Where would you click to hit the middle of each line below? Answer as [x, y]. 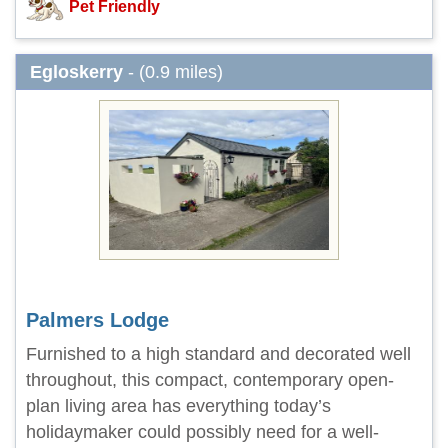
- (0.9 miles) [173, 72]
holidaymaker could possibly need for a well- [202, 432]
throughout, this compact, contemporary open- [210, 380]
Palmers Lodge [97, 320]
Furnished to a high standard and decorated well [218, 354]
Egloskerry [76, 72]
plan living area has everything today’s [178, 406]
